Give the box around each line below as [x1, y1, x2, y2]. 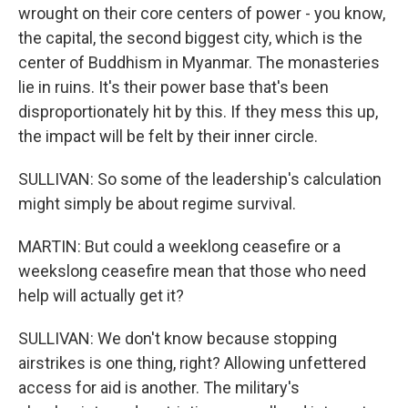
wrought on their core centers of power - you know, [18, 4, 385, 23]
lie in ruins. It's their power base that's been [18, 77, 329, 97]
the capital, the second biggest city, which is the [18, 28, 362, 47]
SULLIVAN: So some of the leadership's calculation [18, 169, 382, 189]
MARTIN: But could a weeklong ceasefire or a [18, 237, 341, 256]
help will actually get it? [18, 286, 184, 305]
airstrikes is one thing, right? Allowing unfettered [18, 353, 366, 372]
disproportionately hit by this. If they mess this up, [18, 102, 378, 121]
